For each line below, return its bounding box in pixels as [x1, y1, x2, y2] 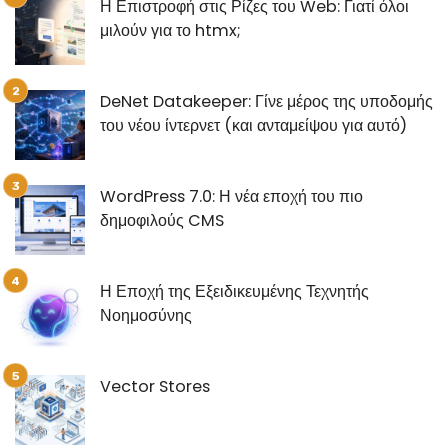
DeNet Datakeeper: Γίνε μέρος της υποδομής [100, 89, 433, 113]
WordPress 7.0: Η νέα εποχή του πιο [100, 184, 363, 208]
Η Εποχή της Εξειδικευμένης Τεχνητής [100, 279, 369, 303]
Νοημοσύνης [100, 303, 192, 327]
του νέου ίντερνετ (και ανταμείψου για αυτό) [100, 113, 407, 137]
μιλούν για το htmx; [100, 18, 241, 42]
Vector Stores [100, 374, 210, 398]
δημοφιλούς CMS [100, 208, 224, 232]
